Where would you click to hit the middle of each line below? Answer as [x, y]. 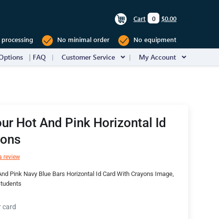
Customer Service [88, 57]
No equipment [154, 40]
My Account [157, 57]
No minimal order [82, 40]
